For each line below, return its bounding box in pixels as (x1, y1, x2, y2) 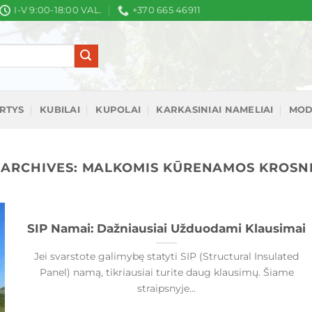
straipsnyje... (137, 282, 196, 295)
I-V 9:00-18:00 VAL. (14, 5, 102, 15)
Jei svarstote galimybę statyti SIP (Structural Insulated (34, 250, 299, 263)
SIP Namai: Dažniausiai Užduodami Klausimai (27, 221, 306, 236)
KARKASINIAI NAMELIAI (156, 104, 274, 115)
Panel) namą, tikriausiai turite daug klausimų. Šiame (39, 266, 294, 279)
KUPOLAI (95, 104, 141, 115)
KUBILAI (40, 104, 80, 115)
